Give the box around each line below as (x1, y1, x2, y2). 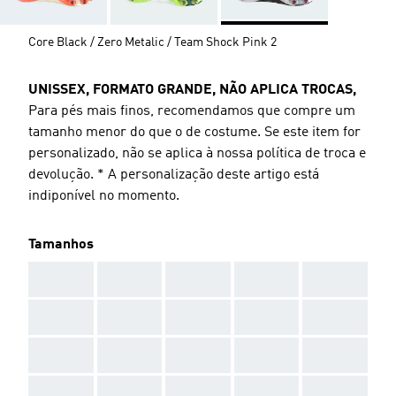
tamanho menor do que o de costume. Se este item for (28, 125, 361, 140)
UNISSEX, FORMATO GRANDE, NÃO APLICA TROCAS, (28, 82, 356, 97)
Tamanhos (28, 237, 94, 252)
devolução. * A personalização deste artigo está (28, 167, 319, 182)
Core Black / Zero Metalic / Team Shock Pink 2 (28, 35, 277, 49)
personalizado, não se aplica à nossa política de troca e (28, 146, 366, 161)
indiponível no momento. (28, 188, 179, 203)
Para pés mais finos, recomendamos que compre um (28, 103, 355, 118)
